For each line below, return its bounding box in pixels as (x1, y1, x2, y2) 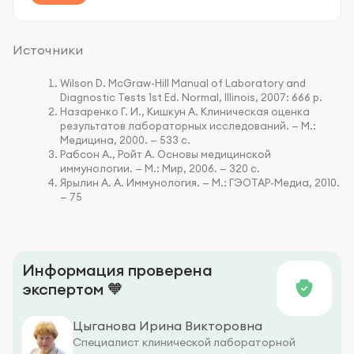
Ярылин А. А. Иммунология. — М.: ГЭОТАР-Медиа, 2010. (60, 175, 340, 189)
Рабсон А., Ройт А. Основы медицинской (60, 147, 271, 160)
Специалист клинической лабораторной (73, 334, 296, 349)
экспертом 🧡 (22, 278, 123, 299)
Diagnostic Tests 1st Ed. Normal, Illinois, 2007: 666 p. (60, 90, 322, 104)
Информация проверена (22, 259, 213, 280)
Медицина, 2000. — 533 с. (60, 133, 190, 146)
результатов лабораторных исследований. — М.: (60, 119, 316, 132)
